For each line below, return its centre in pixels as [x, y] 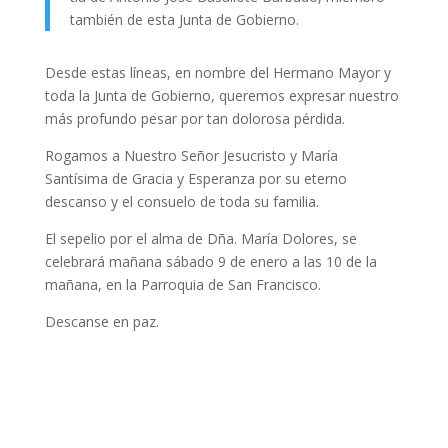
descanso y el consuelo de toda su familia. [181, 201]
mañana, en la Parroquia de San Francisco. [182, 284]
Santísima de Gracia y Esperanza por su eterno [195, 178]
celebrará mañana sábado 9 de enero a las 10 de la [210, 261]
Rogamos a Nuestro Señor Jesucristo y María [191, 155]
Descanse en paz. [101, 321]
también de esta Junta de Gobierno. [184, 19]
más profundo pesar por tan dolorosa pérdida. [194, 118]
